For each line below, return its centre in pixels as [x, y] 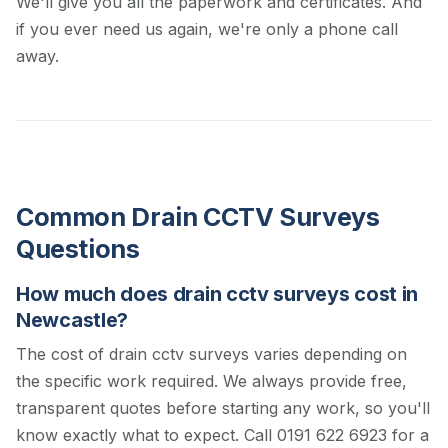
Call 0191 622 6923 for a [336, 435]
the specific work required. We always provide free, [211, 381]
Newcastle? [72, 320]
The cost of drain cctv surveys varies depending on [211, 354]
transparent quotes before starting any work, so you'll [223, 408]
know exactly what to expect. [130, 435]
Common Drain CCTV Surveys [198, 217]
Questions [78, 249]
